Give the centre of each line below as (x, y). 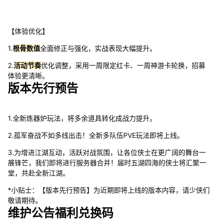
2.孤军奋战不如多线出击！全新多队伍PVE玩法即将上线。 (96, 135)
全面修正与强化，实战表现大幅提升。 (98, 48)
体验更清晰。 (28, 76)
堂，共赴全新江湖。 (38, 173)
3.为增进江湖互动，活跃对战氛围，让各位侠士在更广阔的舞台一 (107, 153)
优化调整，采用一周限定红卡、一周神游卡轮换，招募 (123, 66)
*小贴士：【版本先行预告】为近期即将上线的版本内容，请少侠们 (109, 190)
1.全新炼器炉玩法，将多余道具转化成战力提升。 (82, 118)
